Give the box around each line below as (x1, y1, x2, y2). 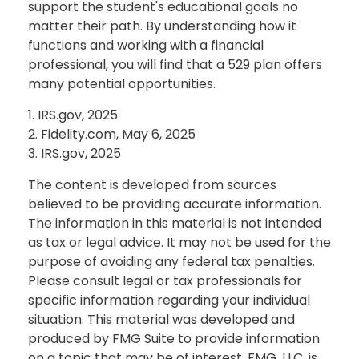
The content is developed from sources (28, 175, 276, 194)
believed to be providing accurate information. (28, 194, 321, 213)
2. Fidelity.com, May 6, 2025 (28, 124, 196, 143)
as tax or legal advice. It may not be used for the (28, 232, 331, 252)
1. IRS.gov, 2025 (28, 105, 118, 124)
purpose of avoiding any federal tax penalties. (28, 252, 315, 271)
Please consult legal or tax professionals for (28, 271, 302, 290)
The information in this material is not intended (28, 213, 321, 232)
